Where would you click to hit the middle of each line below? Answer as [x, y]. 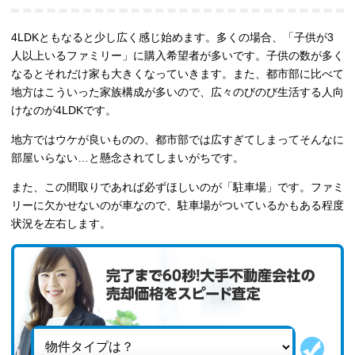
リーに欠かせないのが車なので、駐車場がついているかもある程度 [177, 206]
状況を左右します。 [61, 224]
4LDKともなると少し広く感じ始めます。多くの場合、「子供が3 [172, 38]
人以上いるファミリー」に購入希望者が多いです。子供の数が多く [177, 56]
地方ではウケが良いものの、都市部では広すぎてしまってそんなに [177, 140]
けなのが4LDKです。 [64, 111]
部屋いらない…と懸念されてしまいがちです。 [128, 158]
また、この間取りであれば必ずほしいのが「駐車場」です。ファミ [177, 187]
